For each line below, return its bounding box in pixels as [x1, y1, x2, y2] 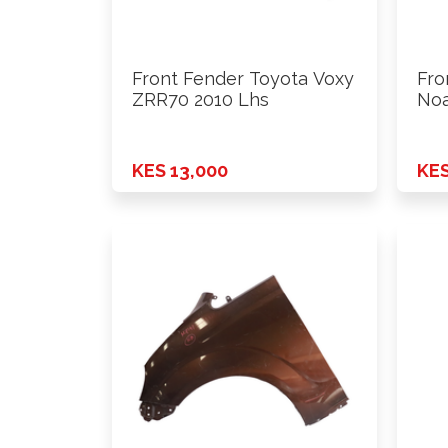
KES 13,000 [132, 159, 228, 181]
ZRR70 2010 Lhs [132, 89, 269, 111]
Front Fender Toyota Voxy [132, 68, 354, 90]
